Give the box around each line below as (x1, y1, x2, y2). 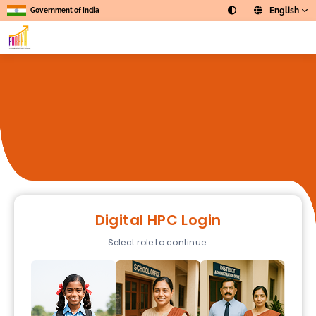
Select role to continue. (107, 236, 209, 248)
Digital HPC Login (95, 210, 221, 230)
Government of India (30, 6, 99, 14)
